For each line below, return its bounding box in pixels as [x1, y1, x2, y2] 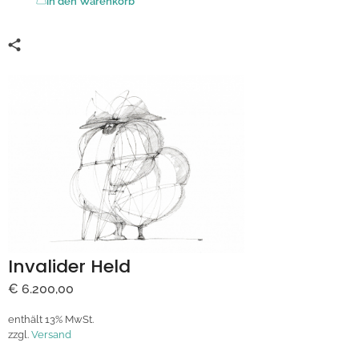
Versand [31, 328, 71, 341]
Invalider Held [8, 253, 131, 279]
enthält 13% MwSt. [8, 313, 94, 325]
